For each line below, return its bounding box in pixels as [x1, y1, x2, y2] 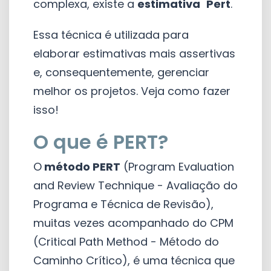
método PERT [42, 158, 120, 174]
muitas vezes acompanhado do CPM [33, 215, 233, 230]
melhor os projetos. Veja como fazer [33, 83, 230, 99]
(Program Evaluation [120, 158, 234, 174]
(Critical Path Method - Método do [33, 233, 219, 249]
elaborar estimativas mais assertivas [33, 45, 235, 61]
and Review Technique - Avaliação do [33, 177, 238, 193]
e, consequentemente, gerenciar [33, 64, 209, 80]
